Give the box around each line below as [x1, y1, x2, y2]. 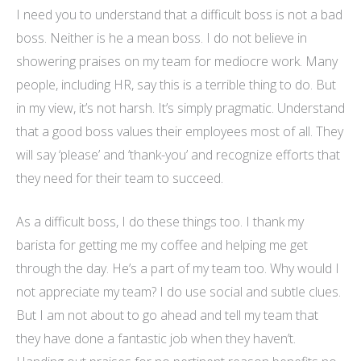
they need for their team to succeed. [16, 168, 223, 187]
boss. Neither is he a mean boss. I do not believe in [16, 28, 307, 47]
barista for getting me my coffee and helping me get [16, 236, 308, 255]
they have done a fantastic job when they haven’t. [16, 330, 296, 348]
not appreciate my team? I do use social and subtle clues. [16, 283, 341, 301]
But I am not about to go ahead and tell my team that [16, 306, 318, 325]
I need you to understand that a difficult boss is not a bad [16, 5, 342, 23]
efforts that [272, 145, 340, 164]
